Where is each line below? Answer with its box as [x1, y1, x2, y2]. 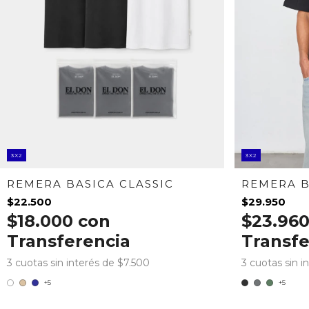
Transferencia [7, 230, 130, 251]
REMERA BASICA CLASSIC [7, 177, 174, 190]
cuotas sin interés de [15, 256, 117, 269]
